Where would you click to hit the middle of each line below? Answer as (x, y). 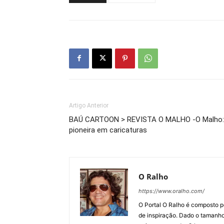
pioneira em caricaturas (108, 130)
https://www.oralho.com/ (171, 191)
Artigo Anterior (89, 105)
